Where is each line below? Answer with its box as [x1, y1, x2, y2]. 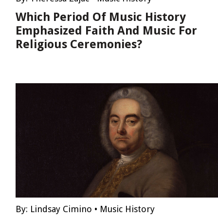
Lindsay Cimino [30, 204, 92, 214]
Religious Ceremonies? [16, 37, 142, 51]
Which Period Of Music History [16, 10, 186, 24]
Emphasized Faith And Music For [16, 24, 197, 37]
